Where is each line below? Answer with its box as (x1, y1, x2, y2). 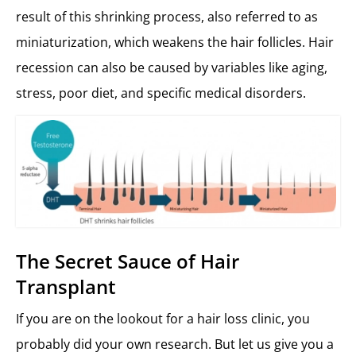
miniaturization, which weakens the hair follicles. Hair (16, 33, 334, 52)
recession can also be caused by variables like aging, (16, 59, 327, 77)
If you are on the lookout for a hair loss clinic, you (16, 310, 310, 328)
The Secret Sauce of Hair (16, 248, 239, 275)
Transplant (16, 273, 116, 300)
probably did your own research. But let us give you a (16, 335, 334, 354)
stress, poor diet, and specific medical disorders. (16, 84, 309, 103)
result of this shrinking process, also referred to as (16, 8, 318, 26)
